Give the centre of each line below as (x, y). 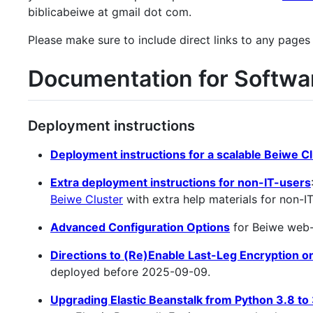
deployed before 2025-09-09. (130, 271)
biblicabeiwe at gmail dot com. (110, 12)
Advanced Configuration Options (140, 227)
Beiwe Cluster (87, 199)
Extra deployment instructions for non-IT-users (181, 182)
